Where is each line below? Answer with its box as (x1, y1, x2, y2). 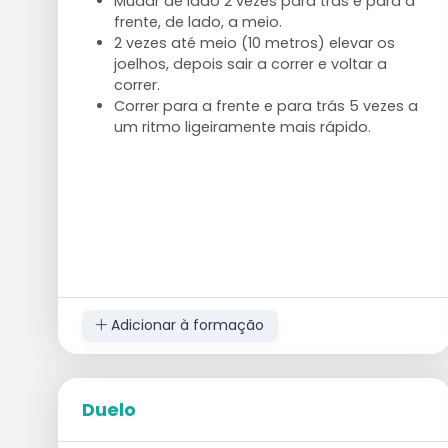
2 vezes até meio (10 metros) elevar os (113, 32, 395, 53)
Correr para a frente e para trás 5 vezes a (113, 95, 418, 116)
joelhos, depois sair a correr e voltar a (113, 53, 387, 74)
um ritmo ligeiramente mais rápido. (113, 116, 371, 137)
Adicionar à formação (107, 315, 265, 336)
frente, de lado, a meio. (113, 11, 282, 32)
